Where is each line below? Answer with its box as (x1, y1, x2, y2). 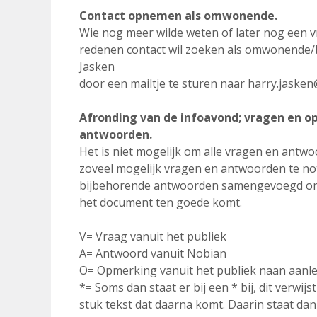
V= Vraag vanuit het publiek (79, 229, 226, 244)
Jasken (79, 59, 115, 74)
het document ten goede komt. (79, 195, 242, 210)
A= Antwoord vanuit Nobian (79, 246, 226, 261)
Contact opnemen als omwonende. (79, 8, 277, 23)
